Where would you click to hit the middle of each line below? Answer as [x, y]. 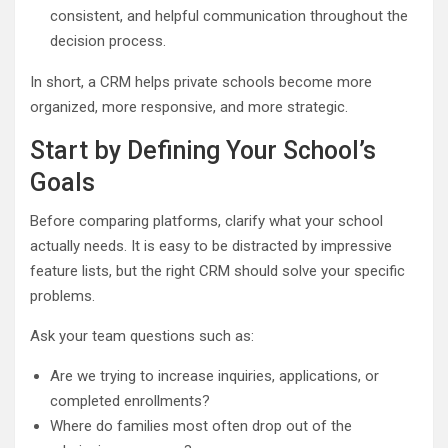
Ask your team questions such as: [142, 335]
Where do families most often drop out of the [201, 425]
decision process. [108, 40]
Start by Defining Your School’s [203, 150]
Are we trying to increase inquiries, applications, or [214, 375]
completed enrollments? [130, 400]
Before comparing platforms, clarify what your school [206, 220]
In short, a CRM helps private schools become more [201, 81]
